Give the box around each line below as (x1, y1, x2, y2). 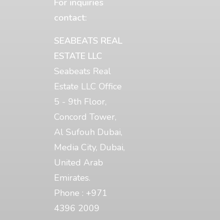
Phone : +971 (54, 187, 108, 199)
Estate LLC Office (54, 81, 122, 92)
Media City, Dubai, (54, 141, 125, 153)
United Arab (54, 157, 103, 168)
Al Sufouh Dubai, (54, 126, 122, 138)
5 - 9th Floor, (54, 96, 107, 108)
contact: (54, 12, 87, 24)
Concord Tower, (54, 111, 116, 123)
